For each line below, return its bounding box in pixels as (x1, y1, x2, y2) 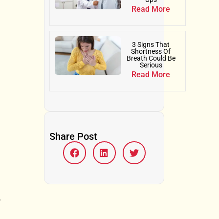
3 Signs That (132, 41, 170, 49)
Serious (139, 61, 162, 69)
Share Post (49, 131, 98, 143)
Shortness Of (131, 47, 171, 56)
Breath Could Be (126, 54, 175, 63)
